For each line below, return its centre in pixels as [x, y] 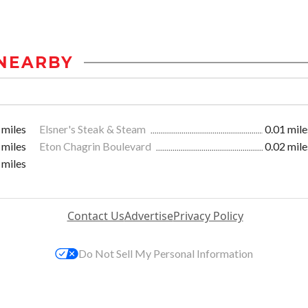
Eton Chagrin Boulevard [96, 146]
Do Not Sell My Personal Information [166, 254]
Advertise [148, 216]
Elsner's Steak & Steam [93, 129]
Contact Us [96, 216]
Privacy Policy [208, 216]
